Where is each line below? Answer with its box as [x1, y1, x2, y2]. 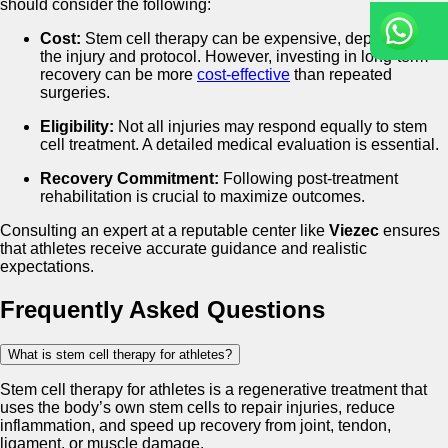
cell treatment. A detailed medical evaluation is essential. [40, 136, 439, 154]
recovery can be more [40, 66, 197, 84]
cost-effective [197, 66, 290, 84]
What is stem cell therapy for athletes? [8, 346, 232, 362]
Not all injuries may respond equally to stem [114, 118, 427, 136]
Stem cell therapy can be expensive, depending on [81, 30, 443, 48]
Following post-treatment [219, 170, 398, 188]
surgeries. [40, 84, 110, 102]
